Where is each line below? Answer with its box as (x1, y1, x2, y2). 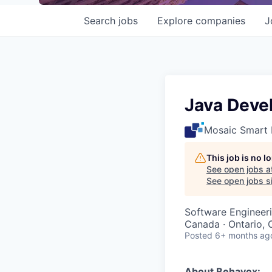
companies (195, 15, 245, 27)
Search (84, 15, 118, 27)
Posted (185, 230, 212, 240)
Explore (157, 15, 195, 27)
